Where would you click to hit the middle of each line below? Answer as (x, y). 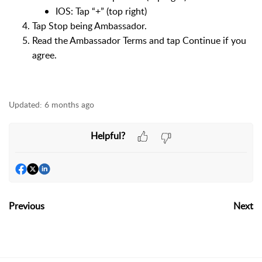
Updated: (25, 104)
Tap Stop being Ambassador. (89, 25)
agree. (44, 55)
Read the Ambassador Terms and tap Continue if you (139, 40)
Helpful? (108, 136)
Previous (27, 206)
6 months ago (69, 104)
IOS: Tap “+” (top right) (101, 11)
